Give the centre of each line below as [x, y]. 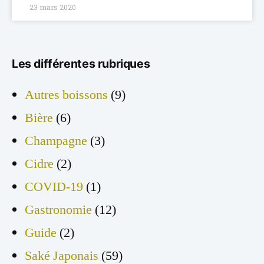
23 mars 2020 [53, 7]
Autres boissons [66, 95]
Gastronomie [58, 210]
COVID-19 [54, 187]
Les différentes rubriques [81, 64]
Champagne [56, 141]
